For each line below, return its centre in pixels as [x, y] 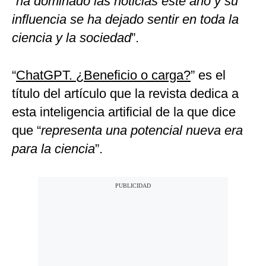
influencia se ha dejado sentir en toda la [125, 20]
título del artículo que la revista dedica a [125, 94]
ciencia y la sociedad [72, 38]
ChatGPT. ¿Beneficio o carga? [103, 75]
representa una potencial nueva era [142, 131]
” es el [208, 75]
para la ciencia [53, 149]
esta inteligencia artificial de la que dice [124, 112]
